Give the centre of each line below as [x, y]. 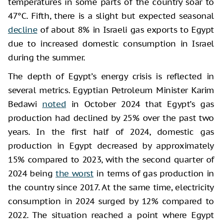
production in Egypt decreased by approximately [111, 145]
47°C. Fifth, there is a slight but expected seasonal [111, 16]
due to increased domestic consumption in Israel [111, 43]
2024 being [32, 173]
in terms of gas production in [154, 173]
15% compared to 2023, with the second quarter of [111, 159]
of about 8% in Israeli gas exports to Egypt [126, 29]
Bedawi [25, 104]
